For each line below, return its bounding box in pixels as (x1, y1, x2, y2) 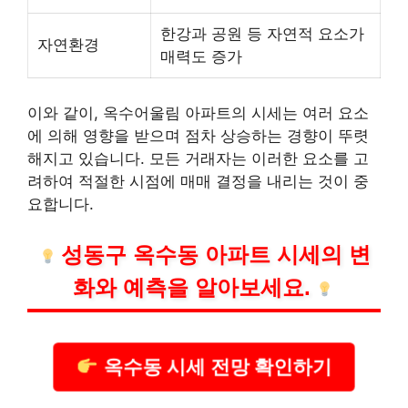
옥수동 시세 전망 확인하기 (101, 354, 329, 379)
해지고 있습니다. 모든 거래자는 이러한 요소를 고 (27, 148, 369, 168)
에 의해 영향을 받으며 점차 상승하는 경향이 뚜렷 (27, 126, 369, 145)
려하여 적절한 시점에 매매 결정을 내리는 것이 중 (27, 171, 369, 190)
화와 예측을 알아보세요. (73, 275, 311, 301)
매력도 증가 (160, 47, 242, 66)
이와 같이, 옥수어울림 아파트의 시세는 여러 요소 (27, 103, 369, 122)
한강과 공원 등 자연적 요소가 (160, 25, 364, 44)
